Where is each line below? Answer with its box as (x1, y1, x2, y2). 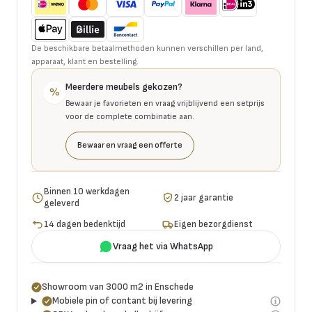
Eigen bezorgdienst (174, 218, 253, 230)
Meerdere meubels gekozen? (65, 81, 182, 93)
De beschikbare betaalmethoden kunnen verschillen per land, (31, 43, 263, 54)
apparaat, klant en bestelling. (31, 56, 139, 67)
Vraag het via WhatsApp (113, 240, 213, 253)
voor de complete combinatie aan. (65, 111, 194, 122)
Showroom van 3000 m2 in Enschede (42, 281, 194, 293)
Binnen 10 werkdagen (44, 186, 130, 197)
